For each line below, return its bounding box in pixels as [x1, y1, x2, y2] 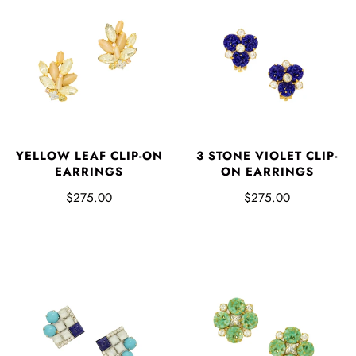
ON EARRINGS [220, 163, 314, 181]
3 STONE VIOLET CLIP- [196, 147, 338, 165]
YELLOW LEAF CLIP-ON [15, 147, 163, 165]
